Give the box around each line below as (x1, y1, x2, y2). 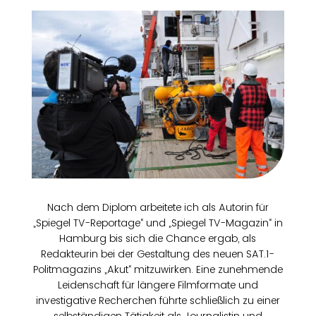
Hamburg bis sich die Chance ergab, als (59, 231, 257, 245)
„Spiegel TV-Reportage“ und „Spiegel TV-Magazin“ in (32, 215, 283, 230)
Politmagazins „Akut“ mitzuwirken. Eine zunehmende (32, 262, 283, 276)
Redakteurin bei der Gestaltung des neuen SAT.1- (41, 246, 275, 261)
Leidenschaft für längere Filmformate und (57, 277, 258, 292)
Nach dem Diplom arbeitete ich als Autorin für (47, 200, 269, 214)
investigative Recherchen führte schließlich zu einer (35, 293, 280, 308)
